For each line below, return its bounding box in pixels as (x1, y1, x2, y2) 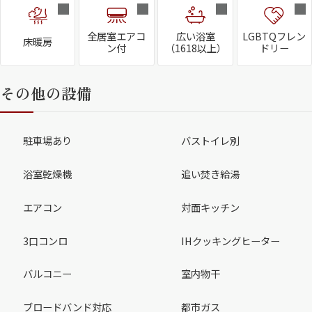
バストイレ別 (180, 133, 240, 148)
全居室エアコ (87, 28, 146, 43)
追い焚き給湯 (180, 166, 240, 182)
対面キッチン (180, 199, 240, 214)
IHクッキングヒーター (180, 233, 280, 248)
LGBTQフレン (242, 28, 306, 43)
